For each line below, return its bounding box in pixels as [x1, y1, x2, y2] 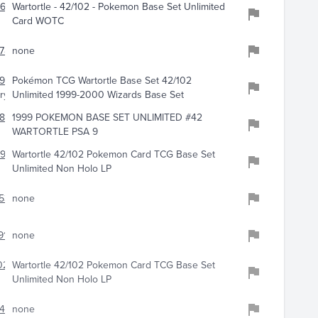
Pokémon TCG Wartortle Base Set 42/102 [11, 73, 192, 89]
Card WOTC [11, 13, 64, 29]
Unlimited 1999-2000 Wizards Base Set [11, 87, 184, 103]
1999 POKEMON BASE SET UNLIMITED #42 [11, 110, 202, 126]
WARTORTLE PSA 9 [11, 124, 98, 140]
